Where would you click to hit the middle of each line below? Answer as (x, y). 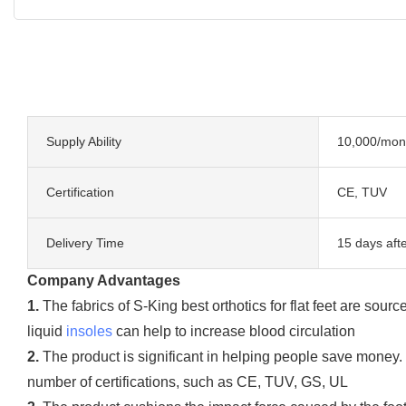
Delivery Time (85, 242)
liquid (47, 331)
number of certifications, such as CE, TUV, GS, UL (188, 382)
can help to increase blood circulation (234, 331)
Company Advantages (104, 280)
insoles (89, 331)
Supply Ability (84, 141)
